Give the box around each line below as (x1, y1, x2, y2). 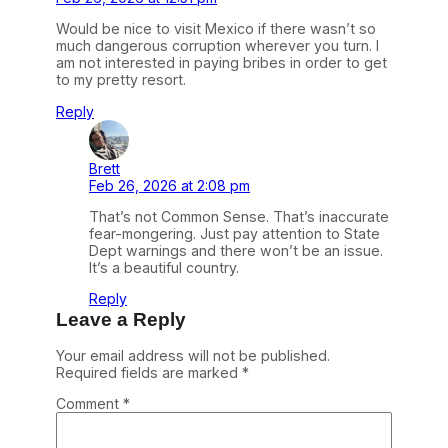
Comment (56, 395, 123, 413)
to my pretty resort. (56, 71, 186, 89)
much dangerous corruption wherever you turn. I (56, 37, 379, 55)
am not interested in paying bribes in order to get (56, 54, 387, 72)
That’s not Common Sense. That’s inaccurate (89, 207, 389, 225)
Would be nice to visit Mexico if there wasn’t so (56, 20, 376, 38)
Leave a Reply (56, 308, 186, 330)
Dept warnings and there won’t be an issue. (89, 241, 383, 259)
